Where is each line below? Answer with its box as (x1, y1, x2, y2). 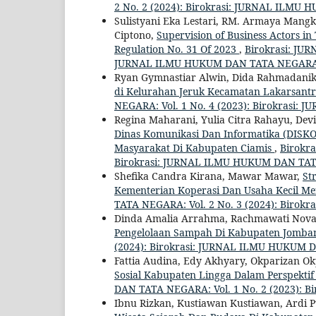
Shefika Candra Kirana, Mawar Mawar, (114, 169, 303, 183)
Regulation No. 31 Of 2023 (114, 42, 239, 56)
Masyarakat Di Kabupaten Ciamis (114, 141, 274, 155)
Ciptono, (114, 28, 157, 42)
